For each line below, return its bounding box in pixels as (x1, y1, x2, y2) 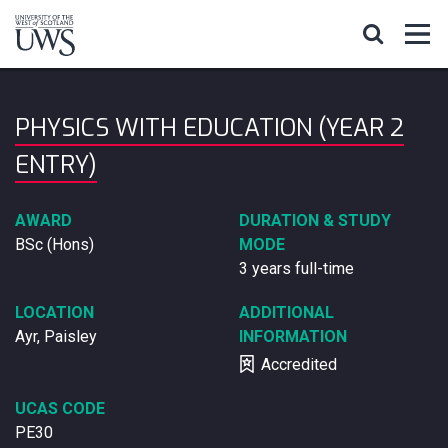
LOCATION (15, 303, 94, 322)
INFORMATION (239, 327, 347, 346)
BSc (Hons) (15, 235, 94, 254)
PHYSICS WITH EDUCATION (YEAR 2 (15, 112, 404, 144)
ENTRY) (15, 149, 97, 181)
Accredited (257, 355, 337, 374)
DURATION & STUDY (239, 211, 391, 230)
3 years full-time (239, 259, 354, 278)
